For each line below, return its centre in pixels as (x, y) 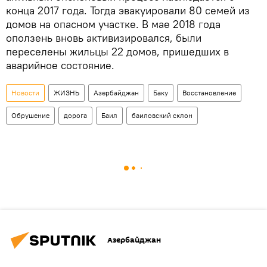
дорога (75, 115)
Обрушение (30, 115)
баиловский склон (162, 115)
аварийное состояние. (60, 65)
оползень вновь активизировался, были (104, 38)
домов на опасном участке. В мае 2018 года (113, 24)
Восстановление (209, 92)
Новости (25, 92)
